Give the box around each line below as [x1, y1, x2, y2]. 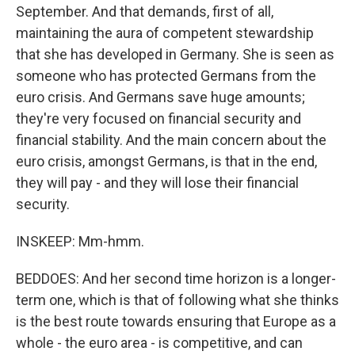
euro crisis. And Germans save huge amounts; [16, 89, 305, 105]
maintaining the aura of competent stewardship [16, 25, 314, 41]
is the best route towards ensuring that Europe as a [16, 313, 336, 330]
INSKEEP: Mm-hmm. [16, 233, 144, 250]
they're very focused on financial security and [16, 110, 301, 127]
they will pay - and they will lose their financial [16, 174, 299, 191]
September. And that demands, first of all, [16, 3, 273, 20]
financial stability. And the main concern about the [16, 132, 326, 148]
